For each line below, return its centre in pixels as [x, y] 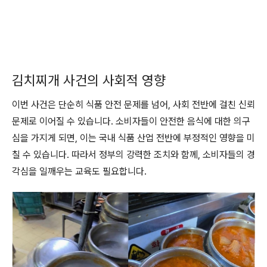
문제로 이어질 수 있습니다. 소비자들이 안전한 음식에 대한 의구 [131, 121]
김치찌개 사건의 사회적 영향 [89, 80]
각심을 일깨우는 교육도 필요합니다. [79, 171]
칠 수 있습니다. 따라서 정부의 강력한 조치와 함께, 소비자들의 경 [133, 155]
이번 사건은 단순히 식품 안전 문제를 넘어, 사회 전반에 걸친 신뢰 [133, 105]
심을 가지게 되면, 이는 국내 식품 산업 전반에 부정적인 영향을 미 [133, 138]
